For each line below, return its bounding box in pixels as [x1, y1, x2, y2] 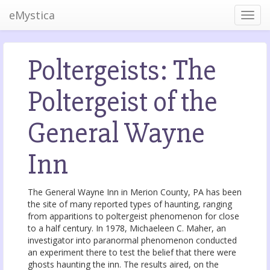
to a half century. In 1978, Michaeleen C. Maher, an [28, 222, 226, 234]
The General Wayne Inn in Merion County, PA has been [28, 186, 242, 198]
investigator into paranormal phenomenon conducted [28, 234, 237, 246]
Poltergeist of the [28, 84, 218, 119]
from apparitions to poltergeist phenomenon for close [28, 210, 239, 222]
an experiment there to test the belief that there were [28, 246, 236, 258]
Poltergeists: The [28, 53, 216, 88]
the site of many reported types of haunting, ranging [28, 198, 232, 210]
